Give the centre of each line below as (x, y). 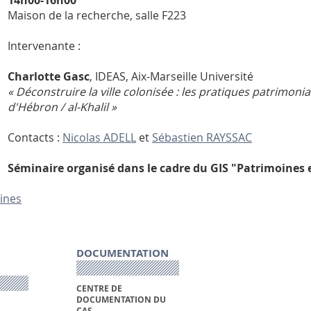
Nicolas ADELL (99, 138)
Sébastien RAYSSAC (202, 138)
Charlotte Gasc (49, 77)
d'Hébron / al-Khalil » (62, 107)
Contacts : (35, 138)
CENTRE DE (99, 288)
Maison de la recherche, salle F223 (97, 16)
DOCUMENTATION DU (121, 299)
